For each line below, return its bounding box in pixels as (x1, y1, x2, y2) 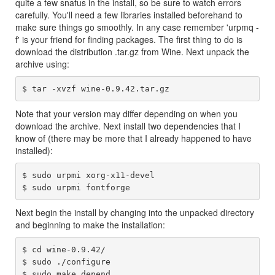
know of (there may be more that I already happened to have (15, 132, 252, 144)
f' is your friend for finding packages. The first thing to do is (15, 33, 242, 45)
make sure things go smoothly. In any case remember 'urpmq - (15, 21, 259, 33)
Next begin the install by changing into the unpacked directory (15, 206, 254, 219)
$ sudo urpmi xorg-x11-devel (21, 170, 155, 180)
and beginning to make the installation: (15, 219, 165, 231)
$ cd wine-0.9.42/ (21, 244, 106, 254)
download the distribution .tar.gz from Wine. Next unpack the (15, 45, 249, 58)
